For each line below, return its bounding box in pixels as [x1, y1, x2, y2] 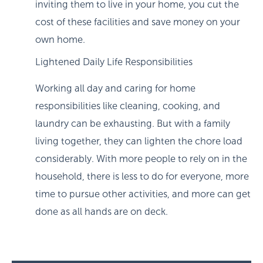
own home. [35, 34, 87, 45]
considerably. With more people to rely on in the [35, 153, 247, 164]
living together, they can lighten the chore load [35, 136, 242, 146]
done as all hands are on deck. [35, 206, 170, 217]
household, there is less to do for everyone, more [35, 171, 249, 181]
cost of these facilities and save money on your [35, 16, 240, 27]
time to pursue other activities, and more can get [35, 188, 251, 199]
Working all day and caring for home [35, 83, 195, 93]
